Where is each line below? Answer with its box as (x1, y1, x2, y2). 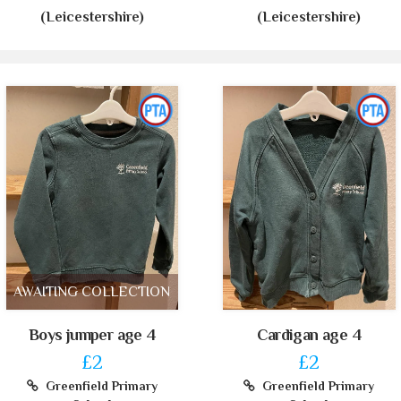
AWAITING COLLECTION (13, 283, 171, 300)
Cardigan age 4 (257, 325, 362, 344)
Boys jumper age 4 (28, 325, 156, 344)
